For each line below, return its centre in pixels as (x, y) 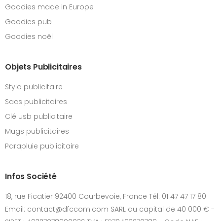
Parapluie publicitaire (42, 146)
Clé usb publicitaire (39, 116)
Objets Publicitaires (43, 67)
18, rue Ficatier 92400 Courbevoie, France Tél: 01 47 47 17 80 (106, 196)
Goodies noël (29, 37)
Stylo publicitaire (34, 87)
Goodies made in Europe (49, 7)
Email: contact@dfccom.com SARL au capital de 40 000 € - (110, 209)
